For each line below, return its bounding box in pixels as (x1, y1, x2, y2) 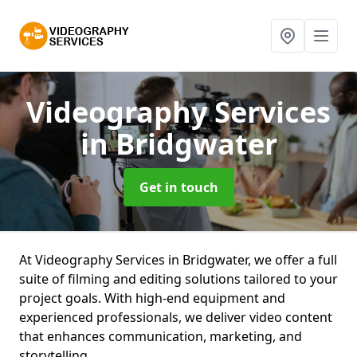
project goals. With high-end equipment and (19, 289, 285, 307)
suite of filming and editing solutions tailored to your (19, 270, 338, 288)
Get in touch (139, 178, 218, 196)
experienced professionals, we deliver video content (19, 308, 332, 326)
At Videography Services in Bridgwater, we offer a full (19, 251, 337, 269)
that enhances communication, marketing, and (19, 328, 302, 345)
